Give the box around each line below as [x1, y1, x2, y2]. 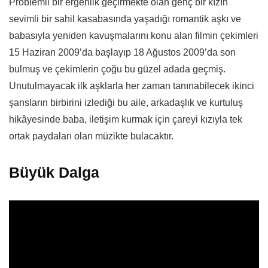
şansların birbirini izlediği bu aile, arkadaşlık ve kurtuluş [9, 97, 243, 108]
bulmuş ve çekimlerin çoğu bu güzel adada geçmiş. [9, 63, 226, 74]
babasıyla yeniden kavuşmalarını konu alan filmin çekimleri [9, 30, 258, 41]
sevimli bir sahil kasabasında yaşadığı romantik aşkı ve [9, 13, 241, 24]
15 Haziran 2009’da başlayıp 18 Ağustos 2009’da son [9, 47, 236, 57]
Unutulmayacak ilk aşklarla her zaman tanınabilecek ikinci [9, 80, 254, 91]
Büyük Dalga [9, 163, 99, 181]
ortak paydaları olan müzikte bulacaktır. [9, 130, 173, 141]
